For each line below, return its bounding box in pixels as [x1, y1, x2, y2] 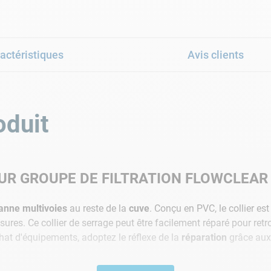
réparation [181, 231, 227, 243]
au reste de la [67, 202, 129, 214]
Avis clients [188, 48, 244, 61]
